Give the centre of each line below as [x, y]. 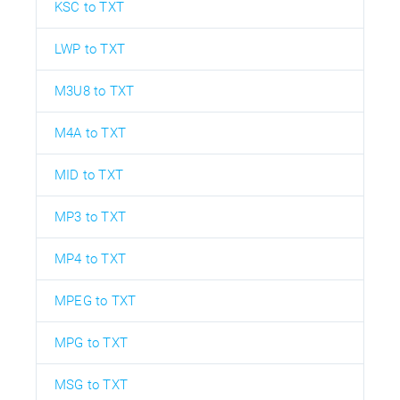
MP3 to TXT [90, 217]
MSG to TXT [91, 384]
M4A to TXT [90, 133]
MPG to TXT [91, 342]
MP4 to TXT [90, 258]
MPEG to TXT [96, 300]
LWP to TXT [90, 49]
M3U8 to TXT [95, 91]
